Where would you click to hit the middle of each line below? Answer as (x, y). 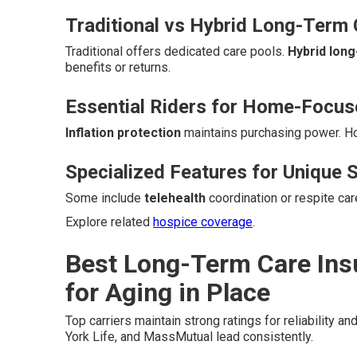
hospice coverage (203, 222)
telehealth (175, 198)
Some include (105, 198)
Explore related (109, 222)
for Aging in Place (168, 292)
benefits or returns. (118, 67)
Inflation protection (123, 133)
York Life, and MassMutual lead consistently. (189, 337)
